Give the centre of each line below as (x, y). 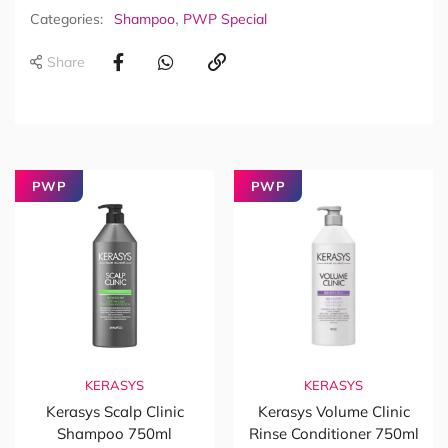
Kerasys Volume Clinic (333, 411)
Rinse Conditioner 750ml (333, 433)
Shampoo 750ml (114, 433)
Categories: (66, 18)
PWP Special (225, 18)
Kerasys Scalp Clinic (114, 411)
